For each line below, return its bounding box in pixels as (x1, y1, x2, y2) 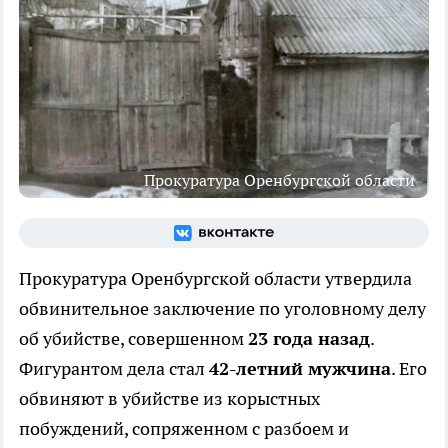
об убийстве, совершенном (19, 326, 248, 350)
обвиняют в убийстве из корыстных (19, 386, 320, 410)
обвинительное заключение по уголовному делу (19, 296, 426, 320)
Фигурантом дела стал (19, 356, 209, 380)
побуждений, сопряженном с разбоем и (19, 416, 349, 440)
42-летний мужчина (209, 356, 391, 380)
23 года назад (248, 326, 370, 350)
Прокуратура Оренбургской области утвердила (19, 266, 412, 290)
